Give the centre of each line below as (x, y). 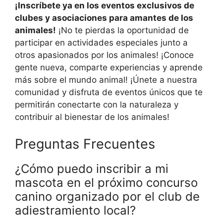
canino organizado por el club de (107, 196)
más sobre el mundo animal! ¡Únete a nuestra (106, 80)
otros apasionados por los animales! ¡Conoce (104, 55)
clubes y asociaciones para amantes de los (104, 18)
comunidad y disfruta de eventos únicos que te (109, 92)
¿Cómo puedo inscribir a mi (92, 168)
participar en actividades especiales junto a (101, 43)
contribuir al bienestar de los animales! (92, 117)
